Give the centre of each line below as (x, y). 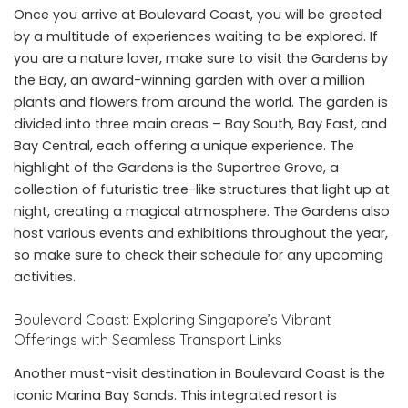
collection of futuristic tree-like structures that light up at (202, 189)
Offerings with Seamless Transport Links (148, 339)
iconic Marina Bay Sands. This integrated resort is (175, 396)
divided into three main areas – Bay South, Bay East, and (200, 123)
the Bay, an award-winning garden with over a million (189, 80)
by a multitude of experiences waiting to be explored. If (196, 36)
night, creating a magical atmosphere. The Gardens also (202, 211)
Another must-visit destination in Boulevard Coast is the (199, 374)
